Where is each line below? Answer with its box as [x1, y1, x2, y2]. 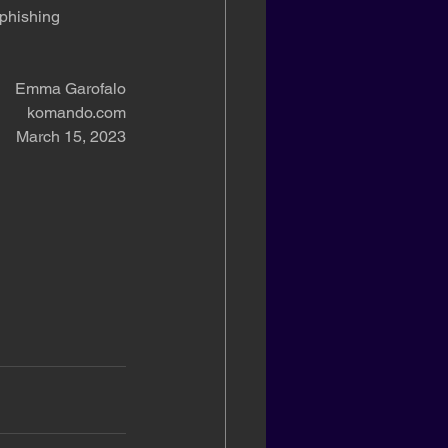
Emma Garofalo [15, 79, 126, 98]
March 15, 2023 [16, 127, 126, 146]
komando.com [27, 103, 126, 122]
